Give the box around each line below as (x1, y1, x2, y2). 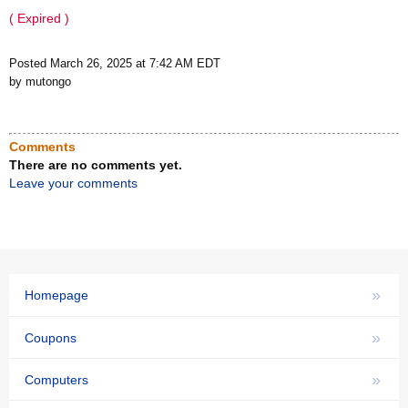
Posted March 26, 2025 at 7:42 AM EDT (9, 56, 220, 71)
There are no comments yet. (9, 158, 182, 173)
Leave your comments (9, 176, 138, 191)
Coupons (25, 330, 76, 345)
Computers (25, 372, 88, 387)
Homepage (25, 288, 88, 303)
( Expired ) (9, 11, 69, 26)
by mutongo (9, 75, 71, 89)
